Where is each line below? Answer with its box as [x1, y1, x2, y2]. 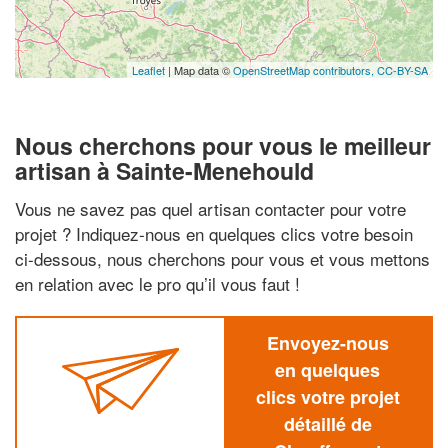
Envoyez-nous [266, 329, 389, 356]
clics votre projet [255, 383, 400, 410]
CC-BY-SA [377, 62, 428, 78]
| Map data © [165, 62, 233, 78]
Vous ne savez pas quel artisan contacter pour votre [15, 195, 406, 221]
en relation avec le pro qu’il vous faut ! [15, 270, 300, 296]
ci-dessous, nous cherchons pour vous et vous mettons [15, 245, 430, 271]
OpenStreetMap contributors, [233, 62, 377, 78]
